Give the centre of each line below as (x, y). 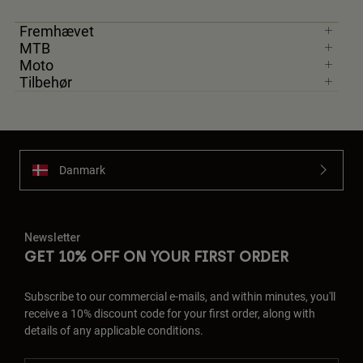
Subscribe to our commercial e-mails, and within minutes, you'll (180, 296)
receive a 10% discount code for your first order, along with (170, 313)
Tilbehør (46, 81)
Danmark (82, 170)
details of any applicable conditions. (114, 330)
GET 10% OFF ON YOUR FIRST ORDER (156, 256)
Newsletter (53, 237)
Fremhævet (57, 30)
